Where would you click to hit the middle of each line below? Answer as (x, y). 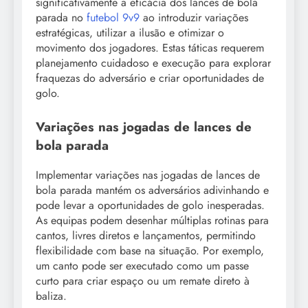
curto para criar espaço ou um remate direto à (143, 281)
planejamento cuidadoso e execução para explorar (153, 63)
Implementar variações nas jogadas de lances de (148, 175)
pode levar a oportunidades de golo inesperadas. (150, 206)
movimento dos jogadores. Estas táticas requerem (150, 48)
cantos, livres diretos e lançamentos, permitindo (146, 236)
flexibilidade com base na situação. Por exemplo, (150, 251)
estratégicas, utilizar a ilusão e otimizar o (130, 33)
